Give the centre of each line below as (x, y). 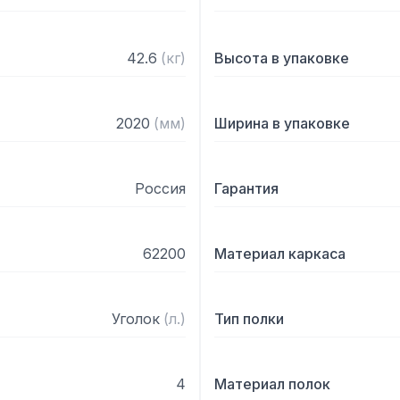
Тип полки (249, 319)
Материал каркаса (280, 254)
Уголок (136, 319)
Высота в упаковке (282, 58)
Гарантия (246, 188)
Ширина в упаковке (282, 123)
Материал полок (272, 384)
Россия (160, 188)
